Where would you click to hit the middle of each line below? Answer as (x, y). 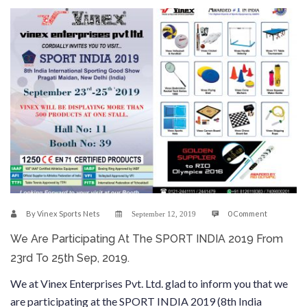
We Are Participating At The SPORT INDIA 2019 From (147, 239)
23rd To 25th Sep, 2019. (70, 258)
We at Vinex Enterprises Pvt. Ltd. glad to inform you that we (149, 284)
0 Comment (247, 214)
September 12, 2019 (164, 214)
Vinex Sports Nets (69, 214)
